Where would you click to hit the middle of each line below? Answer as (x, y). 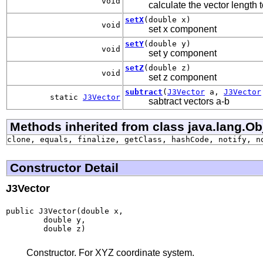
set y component (183, 53)
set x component (183, 29)
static (66, 97)
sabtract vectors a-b (189, 101)
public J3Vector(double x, (65, 211)
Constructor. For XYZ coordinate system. (110, 252)
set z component (183, 77)
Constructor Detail (64, 167)
